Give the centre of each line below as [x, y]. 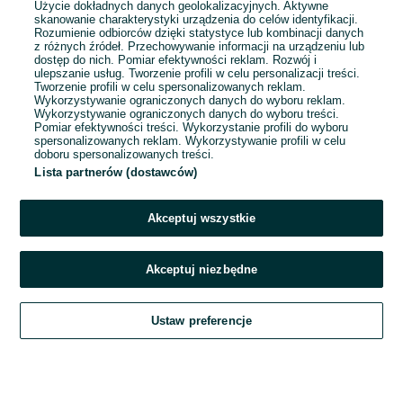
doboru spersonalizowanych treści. [125, 154]
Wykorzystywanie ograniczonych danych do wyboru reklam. [190, 100]
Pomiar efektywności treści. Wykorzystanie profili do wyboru [192, 127]
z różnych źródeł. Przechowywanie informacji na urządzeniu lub [200, 46]
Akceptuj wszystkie [201, 218]
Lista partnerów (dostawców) [116, 172]
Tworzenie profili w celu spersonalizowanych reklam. [170, 87]
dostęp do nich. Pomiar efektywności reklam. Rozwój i [176, 60]
